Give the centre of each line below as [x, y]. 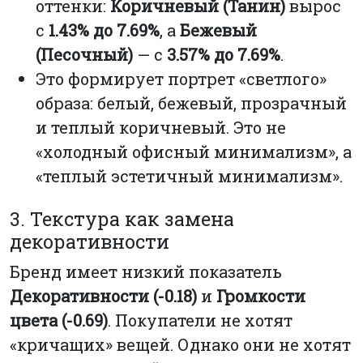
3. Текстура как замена [122, 218]
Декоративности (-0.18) [103, 295]
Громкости [261, 295]
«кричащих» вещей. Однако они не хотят [180, 344]
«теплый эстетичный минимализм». [189, 176]
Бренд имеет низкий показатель [146, 271]
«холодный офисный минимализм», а [194, 152]
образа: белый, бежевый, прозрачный [191, 103]
